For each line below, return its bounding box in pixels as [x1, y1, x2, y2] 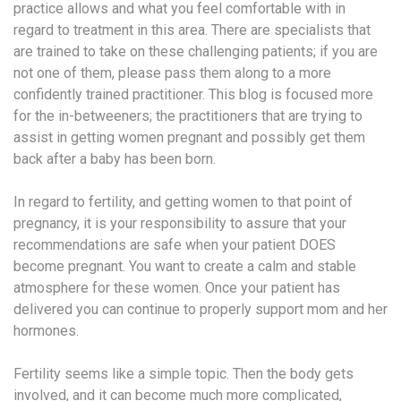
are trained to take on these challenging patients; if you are [13, 42, 378, 60]
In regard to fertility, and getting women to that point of [13, 192, 353, 210]
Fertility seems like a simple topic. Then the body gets [13, 364, 354, 382]
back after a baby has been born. [13, 149, 216, 167]
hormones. [13, 321, 79, 339]
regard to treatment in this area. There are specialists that [13, 21, 371, 38]
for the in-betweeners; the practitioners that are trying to [13, 107, 363, 124]
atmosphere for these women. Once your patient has [13, 278, 340, 296]
